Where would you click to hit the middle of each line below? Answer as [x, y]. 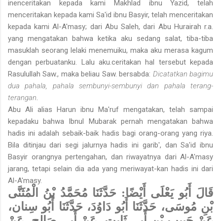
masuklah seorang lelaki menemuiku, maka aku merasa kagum [110, 51]
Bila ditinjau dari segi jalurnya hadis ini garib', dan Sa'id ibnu [110, 145]
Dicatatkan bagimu [183, 74]
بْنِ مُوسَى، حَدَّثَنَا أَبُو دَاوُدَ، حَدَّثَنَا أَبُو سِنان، [110, 207]
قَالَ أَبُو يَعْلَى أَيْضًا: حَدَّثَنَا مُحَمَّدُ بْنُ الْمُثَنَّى [110, 193]
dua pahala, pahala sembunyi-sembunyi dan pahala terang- [110, 86]
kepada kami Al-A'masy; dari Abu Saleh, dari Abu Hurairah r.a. [110, 27]
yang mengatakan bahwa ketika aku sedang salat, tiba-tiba [110, 39]
